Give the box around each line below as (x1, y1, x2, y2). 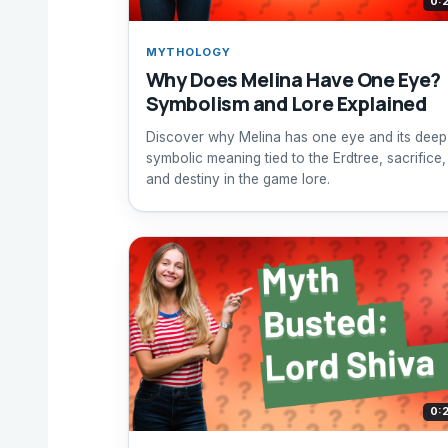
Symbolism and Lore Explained (145, 90, 427, 118)
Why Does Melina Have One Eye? (145, 66, 441, 94)
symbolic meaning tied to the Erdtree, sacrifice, (145, 149, 446, 166)
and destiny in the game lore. (145, 170, 330, 187)
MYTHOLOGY (145, 45, 231, 60)
